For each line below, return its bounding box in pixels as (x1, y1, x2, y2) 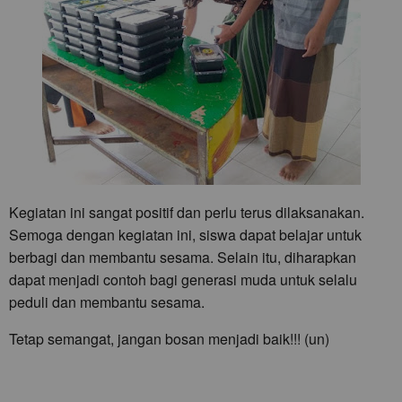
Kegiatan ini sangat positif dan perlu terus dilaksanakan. (9, 201, 364, 223)
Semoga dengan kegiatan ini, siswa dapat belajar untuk (9, 223, 362, 245)
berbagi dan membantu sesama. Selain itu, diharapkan (9, 246, 356, 267)
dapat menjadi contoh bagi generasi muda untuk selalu (9, 268, 357, 290)
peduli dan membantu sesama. (9, 291, 205, 312)
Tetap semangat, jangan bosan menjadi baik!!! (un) (9, 328, 329, 349)
